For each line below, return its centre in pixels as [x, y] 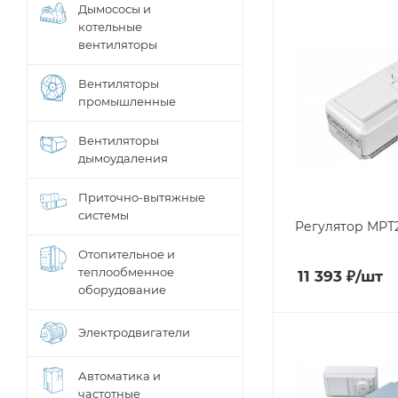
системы [103, 215]
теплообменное [126, 272]
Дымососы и [115, 9]
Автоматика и [119, 376]
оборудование [122, 290]
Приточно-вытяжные [142, 197]
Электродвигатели [134, 332]
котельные [110, 27]
